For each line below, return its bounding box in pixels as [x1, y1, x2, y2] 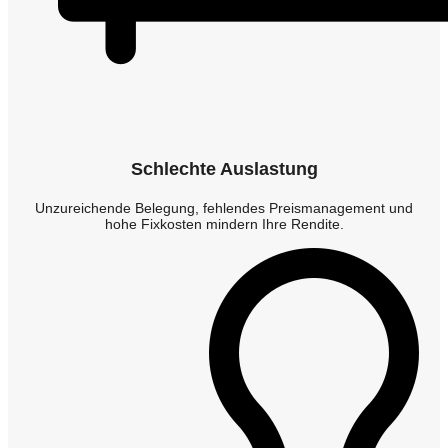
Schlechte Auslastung [130, 158, 318, 179]
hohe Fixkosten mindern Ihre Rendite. [104, 215, 344, 232]
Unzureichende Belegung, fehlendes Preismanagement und [35, 199, 413, 216]
